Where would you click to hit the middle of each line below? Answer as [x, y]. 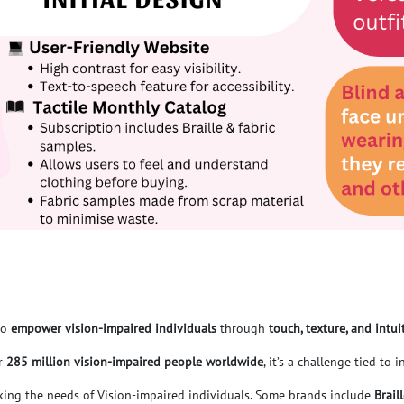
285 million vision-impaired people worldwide [135, 361]
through [243, 328]
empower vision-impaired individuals [114, 328]
